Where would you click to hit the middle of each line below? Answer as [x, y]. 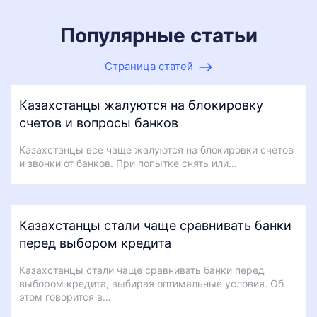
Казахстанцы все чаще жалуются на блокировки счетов [156, 150]
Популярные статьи [158, 35]
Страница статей [149, 66]
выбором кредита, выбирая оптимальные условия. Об [151, 283]
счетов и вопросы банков [99, 123]
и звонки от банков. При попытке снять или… [128, 163]
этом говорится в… [65, 297]
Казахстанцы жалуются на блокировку [141, 105]
